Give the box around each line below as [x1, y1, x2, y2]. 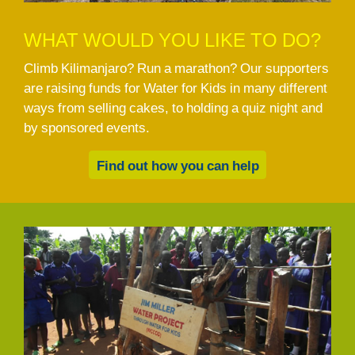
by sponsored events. [24, 118, 150, 137]
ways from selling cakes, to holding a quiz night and [24, 98, 323, 117]
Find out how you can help [96, 155, 259, 174]
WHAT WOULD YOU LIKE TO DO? [24, 27, 321, 53]
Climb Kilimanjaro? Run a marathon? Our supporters [24, 59, 329, 78]
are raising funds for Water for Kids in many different [24, 78, 327, 97]
